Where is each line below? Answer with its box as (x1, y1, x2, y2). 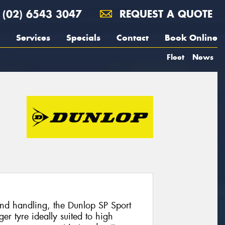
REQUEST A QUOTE (116, 8, 212, 20)
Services (16, 32, 50, 43)
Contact (117, 32, 149, 43)
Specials (66, 32, 100, 43)
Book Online (165, 32, 217, 43)
